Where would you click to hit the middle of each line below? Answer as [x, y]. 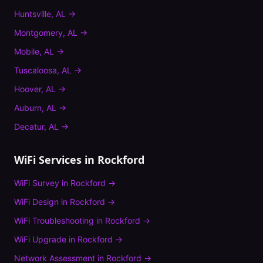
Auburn [28, 108]
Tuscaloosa [36, 70]
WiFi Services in [56, 160]
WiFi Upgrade [40, 239]
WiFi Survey [37, 183]
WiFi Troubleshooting [54, 220]
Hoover [28, 89]
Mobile [27, 51]
